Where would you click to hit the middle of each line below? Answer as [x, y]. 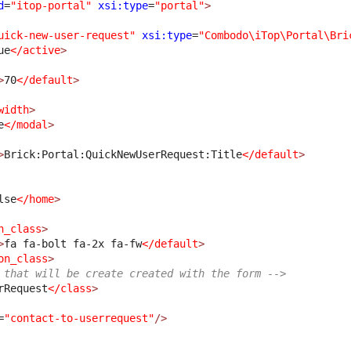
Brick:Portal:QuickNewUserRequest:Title [123, 154]
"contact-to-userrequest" [80, 318]
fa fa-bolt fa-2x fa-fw [73, 243]
